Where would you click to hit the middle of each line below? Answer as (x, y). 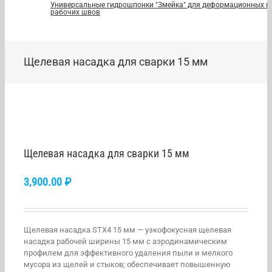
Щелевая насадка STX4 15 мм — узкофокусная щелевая (127, 230)
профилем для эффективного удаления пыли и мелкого (128, 253)
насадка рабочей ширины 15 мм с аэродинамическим (125, 241)
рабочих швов (75, 12)
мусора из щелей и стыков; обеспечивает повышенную (127, 264)
